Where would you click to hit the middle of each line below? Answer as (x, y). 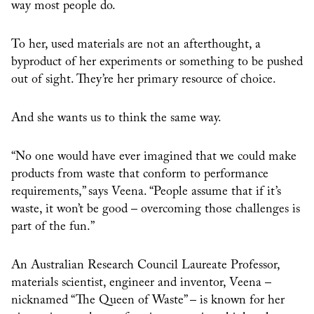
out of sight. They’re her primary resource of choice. (144, 80)
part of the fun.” (53, 227)
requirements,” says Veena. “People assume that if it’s (146, 192)
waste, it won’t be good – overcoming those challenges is (156, 210)
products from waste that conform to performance (140, 175)
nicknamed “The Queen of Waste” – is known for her (148, 301)
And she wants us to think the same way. (116, 118)
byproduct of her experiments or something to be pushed (157, 62)
